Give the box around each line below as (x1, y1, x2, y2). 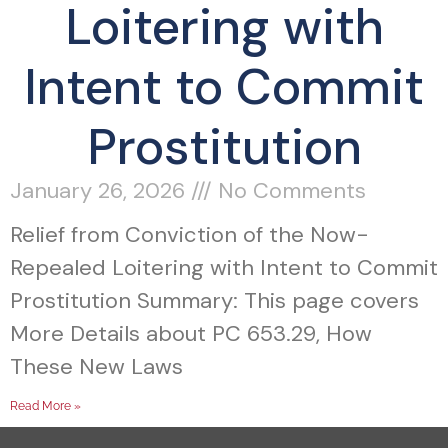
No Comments (212, 176, 366, 205)
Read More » (10, 399, 81, 413)
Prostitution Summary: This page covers (10, 286, 419, 315)
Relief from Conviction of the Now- (10, 220, 369, 249)
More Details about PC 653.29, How (10, 319, 372, 348)
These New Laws (10, 352, 183, 381)
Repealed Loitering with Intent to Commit (10, 253, 438, 282)
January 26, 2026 (10, 176, 191, 205)
